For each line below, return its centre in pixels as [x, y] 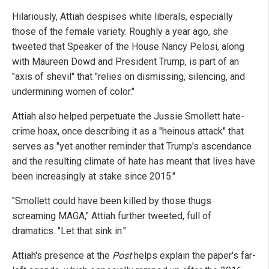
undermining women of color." [73, 91]
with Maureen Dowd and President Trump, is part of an [125, 61]
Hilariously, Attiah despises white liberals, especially [122, 16]
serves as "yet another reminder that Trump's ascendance [132, 146]
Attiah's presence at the [62, 255]
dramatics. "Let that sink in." [69, 231]
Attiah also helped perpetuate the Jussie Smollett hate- [128, 116]
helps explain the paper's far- [194, 255]
